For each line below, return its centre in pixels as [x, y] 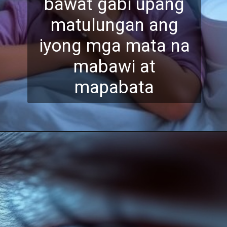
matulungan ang [114, 25]
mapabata [115, 87]
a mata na [150, 45]
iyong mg [75, 45]
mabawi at [114, 66]
